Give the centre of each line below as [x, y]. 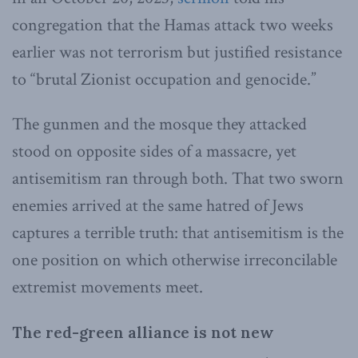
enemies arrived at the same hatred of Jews [158, 205]
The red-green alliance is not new [143, 333]
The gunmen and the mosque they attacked [159, 124]
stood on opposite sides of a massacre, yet [154, 151]
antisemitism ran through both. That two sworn [178, 178]
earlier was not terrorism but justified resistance [177, 52]
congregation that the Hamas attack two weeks [173, 25]
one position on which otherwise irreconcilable [175, 260]
